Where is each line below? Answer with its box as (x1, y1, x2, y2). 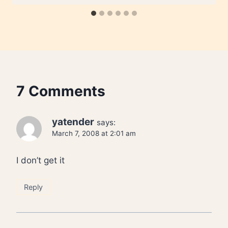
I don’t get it (16, 155, 65, 165)
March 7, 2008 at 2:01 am (52, 129, 136, 138)
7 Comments (16, 82, 105, 100)
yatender (52, 116, 94, 128)
